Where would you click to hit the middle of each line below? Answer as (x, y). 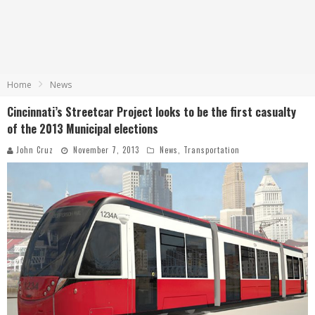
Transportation (212, 150)
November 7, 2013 (106, 150)
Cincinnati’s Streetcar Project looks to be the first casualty (152, 112)
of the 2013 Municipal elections (83, 129)
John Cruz (35, 150)
